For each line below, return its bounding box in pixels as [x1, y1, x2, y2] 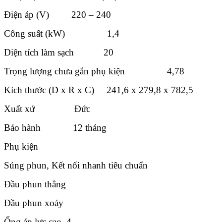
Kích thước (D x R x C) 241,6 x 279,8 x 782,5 [4, 84, 193, 95]
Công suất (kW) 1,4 [4, 28, 119, 39]
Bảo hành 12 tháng [4, 122, 107, 133]
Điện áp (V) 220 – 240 [4, 9, 111, 20]
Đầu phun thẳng [4, 178, 66, 189]
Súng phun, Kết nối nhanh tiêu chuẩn [4, 160, 148, 170]
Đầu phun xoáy [4, 197, 63, 208]
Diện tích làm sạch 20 [4, 47, 113, 57]
